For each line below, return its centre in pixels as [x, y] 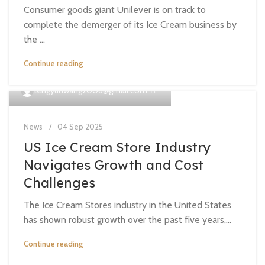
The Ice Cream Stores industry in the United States [127, 205]
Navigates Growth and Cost [114, 165]
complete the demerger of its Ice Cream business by [130, 25]
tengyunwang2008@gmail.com [91, 91]
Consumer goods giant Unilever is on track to [115, 10]
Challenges [59, 183]
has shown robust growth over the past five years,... [127, 220]
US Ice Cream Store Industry [117, 147]
